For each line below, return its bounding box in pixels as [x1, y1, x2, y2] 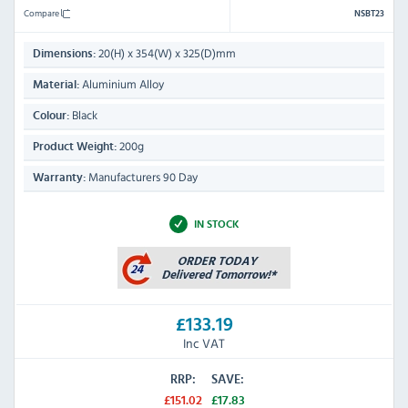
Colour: [33, 109, 69, 122]
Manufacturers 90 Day [86, 168, 198, 186]
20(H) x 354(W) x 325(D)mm [96, 44, 236, 62]
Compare [24, 5, 61, 20]
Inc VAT [183, 333, 225, 353]
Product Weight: [33, 140, 117, 153]
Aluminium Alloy [79, 75, 164, 93]
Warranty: [33, 171, 86, 184]
